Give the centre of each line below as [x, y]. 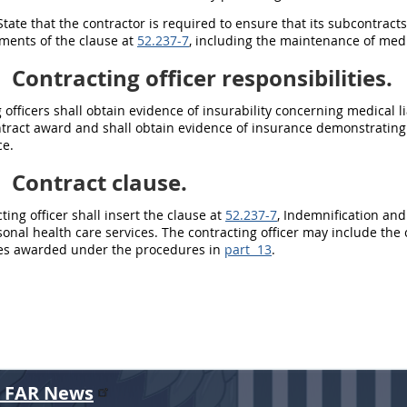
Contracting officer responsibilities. [199, 78]
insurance [282, 128]
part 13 [248, 249]
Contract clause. [97, 183]
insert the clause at [163, 215]
